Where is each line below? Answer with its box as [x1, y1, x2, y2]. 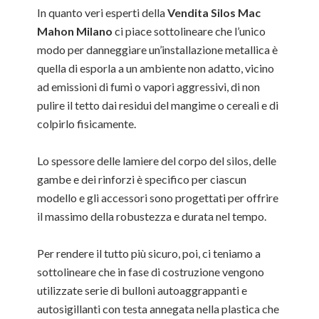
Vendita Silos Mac [167, 6, 261, 19]
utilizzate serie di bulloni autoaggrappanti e [37, 283, 248, 297]
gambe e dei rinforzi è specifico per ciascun [37, 172, 247, 186]
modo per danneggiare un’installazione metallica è [37, 43, 278, 56]
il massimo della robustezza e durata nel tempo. [37, 209, 267, 223]
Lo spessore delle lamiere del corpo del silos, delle [37, 154, 277, 167]
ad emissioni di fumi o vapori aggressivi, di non [37, 80, 261, 93]
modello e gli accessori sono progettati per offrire [37, 191, 279, 204]
